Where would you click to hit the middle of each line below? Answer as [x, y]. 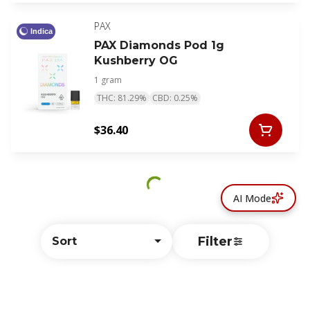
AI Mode [252, 198]
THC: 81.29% [122, 98]
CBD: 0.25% [175, 98]
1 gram [108, 80]
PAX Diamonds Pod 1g [159, 46]
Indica [42, 31]
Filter [215, 241]
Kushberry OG [136, 61]
